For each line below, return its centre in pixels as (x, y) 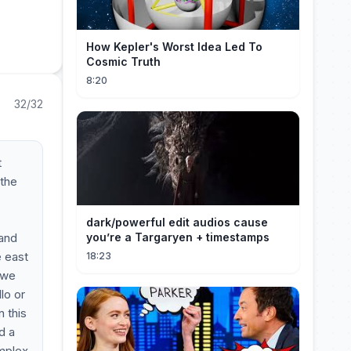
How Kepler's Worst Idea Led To (174, 47)
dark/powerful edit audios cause (177, 222)
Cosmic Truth (123, 62)
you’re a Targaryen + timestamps (178, 237)
